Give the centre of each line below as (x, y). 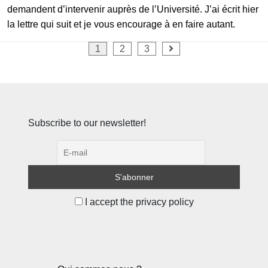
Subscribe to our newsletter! (87, 123)
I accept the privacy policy (138, 202)
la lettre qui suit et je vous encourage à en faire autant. (121, 24)
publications (44, 86)
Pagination (39, 50)
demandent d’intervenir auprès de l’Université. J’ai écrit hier (133, 9)
